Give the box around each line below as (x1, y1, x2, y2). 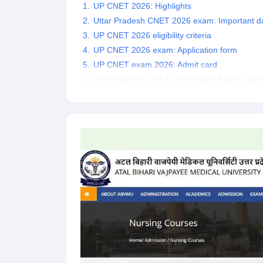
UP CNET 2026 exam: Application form (93, 45, 237, 55)
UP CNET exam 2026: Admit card (93, 60, 217, 70)
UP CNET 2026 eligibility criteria (93, 31, 211, 41)
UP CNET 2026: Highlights (93, 1, 191, 11)
